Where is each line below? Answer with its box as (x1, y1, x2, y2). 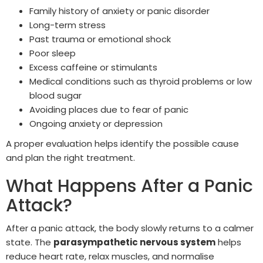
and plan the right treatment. (6, 151, 135, 164)
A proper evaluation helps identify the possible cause (6, 137, 239, 150)
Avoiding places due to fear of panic (29, 103, 188, 116)
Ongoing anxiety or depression (29, 117, 163, 130)
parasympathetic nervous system (53, 236, 215, 249)
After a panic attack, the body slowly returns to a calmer (6, 222, 254, 235)
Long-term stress (29, 19, 106, 32)
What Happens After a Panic (6, 174, 253, 199)
